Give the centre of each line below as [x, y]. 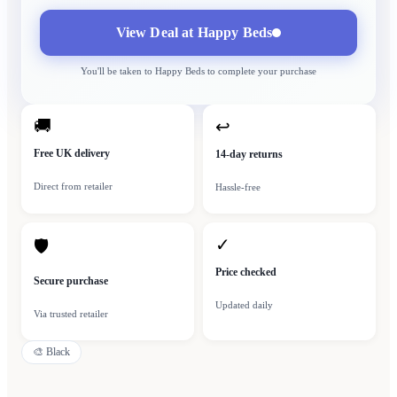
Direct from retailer [73, 187]
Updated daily [244, 305]
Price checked [246, 272]
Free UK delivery [72, 154]
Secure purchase [71, 281]
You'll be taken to [118, 71]
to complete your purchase [261, 71]
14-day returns [249, 155]
